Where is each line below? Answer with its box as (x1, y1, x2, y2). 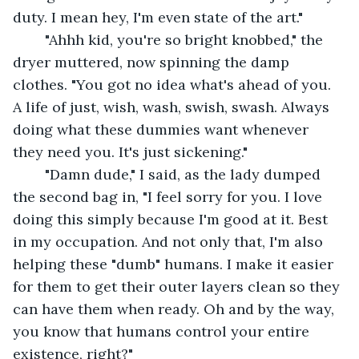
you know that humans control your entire (13, 321, 313, 341)
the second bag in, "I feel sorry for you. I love (13, 187, 326, 206)
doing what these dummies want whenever (13, 119, 313, 139)
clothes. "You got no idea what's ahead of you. (13, 75, 335, 94)
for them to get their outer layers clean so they (13, 276, 344, 296)
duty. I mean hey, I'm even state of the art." (13, 7, 303, 26)
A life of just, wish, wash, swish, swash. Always (13, 97, 333, 116)
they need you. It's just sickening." (13, 142, 248, 161)
